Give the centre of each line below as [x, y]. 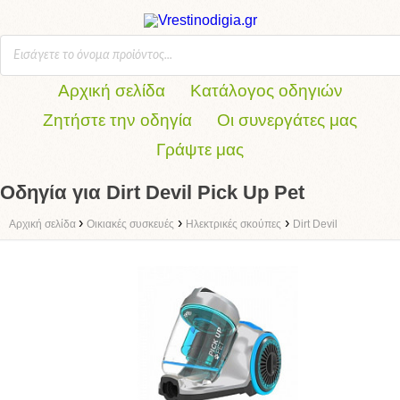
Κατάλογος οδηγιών [266, 91]
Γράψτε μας [200, 150]
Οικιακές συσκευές [130, 224]
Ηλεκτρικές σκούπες [233, 224]
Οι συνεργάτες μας [287, 120]
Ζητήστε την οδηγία [117, 120]
